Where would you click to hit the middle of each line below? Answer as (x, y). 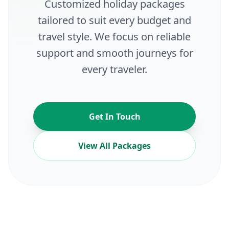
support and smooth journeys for (114, 53)
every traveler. (114, 69)
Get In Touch (114, 117)
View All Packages (114, 146)
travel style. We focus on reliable (114, 37)
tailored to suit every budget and (114, 20)
